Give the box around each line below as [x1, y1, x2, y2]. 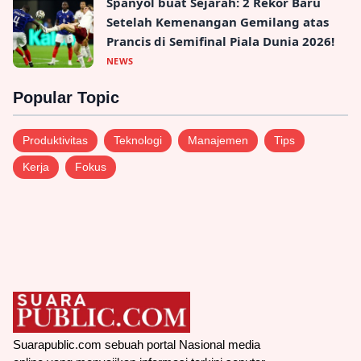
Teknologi [114, 134, 162, 147]
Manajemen [188, 134, 248, 147]
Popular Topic [13, 89, 119, 107]
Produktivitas [23, 134, 88, 147]
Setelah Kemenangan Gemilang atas [106, 14, 329, 31]
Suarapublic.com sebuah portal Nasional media [13, 338, 260, 352]
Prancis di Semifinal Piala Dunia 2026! [106, 33, 334, 50]
